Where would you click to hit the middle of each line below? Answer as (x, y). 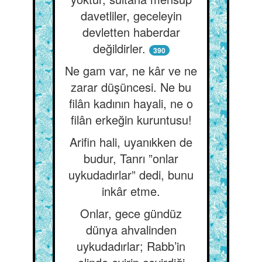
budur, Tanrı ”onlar (131, 158)
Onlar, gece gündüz (131, 213)
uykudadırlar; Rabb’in (131, 246)
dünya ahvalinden (131, 230)
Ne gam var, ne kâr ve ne (131, 70)
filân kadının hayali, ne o (131, 103)
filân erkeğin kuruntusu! (131, 120)
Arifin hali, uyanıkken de (131, 142)
